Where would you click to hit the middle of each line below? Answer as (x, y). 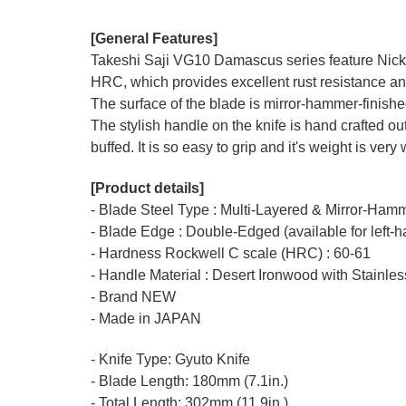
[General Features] (154, 38)
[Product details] (147, 188)
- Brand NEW (133, 296)
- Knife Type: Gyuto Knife (170, 359)
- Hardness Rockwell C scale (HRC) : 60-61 (231, 253)
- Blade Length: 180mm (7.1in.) (189, 381)
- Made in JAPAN (146, 318)
